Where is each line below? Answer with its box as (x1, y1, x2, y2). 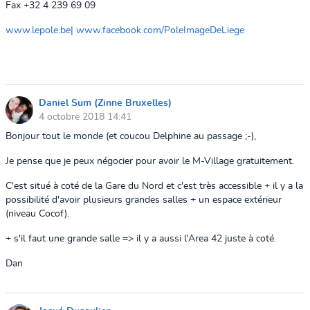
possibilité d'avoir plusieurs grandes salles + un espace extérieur (6, 195, 282, 205)
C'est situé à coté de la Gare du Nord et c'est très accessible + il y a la (6, 181, 303, 191)
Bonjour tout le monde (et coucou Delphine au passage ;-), (6, 131, 259, 141)
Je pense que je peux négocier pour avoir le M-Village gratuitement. (6, 156, 294, 166)
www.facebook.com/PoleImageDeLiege (76, 26, 244, 35)
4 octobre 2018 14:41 (39, 111, 131, 122)
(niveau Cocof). (6, 209, 69, 219)
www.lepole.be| (6, 26, 73, 35)
